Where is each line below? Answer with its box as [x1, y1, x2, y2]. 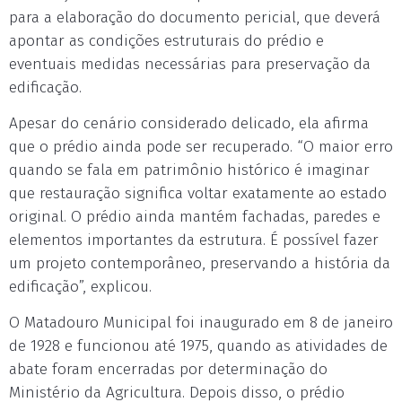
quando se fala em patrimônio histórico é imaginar [9, 161, 370, 179]
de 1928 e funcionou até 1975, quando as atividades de [9, 336, 388, 355]
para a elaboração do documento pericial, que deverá [9, 8, 380, 27]
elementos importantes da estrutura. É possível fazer [9, 231, 379, 249]
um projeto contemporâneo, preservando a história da [9, 254, 390, 273]
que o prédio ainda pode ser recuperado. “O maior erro [9, 137, 393, 156]
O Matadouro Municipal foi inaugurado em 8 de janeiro [9, 313, 393, 332]
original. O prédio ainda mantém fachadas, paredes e [9, 207, 380, 226]
